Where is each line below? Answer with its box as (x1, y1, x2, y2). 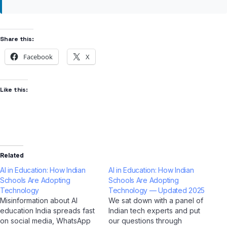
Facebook (23, 52, 53, 62)
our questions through (108, 216, 182, 225)
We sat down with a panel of (108, 196, 203, 205)
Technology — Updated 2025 (108, 186, 205, 195)
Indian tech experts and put (108, 206, 200, 215)
